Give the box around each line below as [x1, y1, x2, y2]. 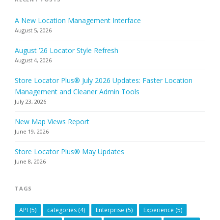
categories [47, 205, 77, 214]
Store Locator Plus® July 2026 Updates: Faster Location [15, 75, 192, 85]
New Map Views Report [15, 116, 89, 126]
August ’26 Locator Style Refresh [15, 45, 118, 55]
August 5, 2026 [15, 26, 52, 34]
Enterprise [96, 205, 124, 214]
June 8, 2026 [15, 157, 46, 165]
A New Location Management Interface [15, 15, 141, 25]
